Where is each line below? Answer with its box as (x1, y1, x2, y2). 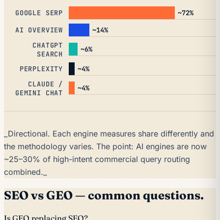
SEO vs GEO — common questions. (4, 188, 204, 202)
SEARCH (37, 49, 63, 58)
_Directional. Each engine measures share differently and (4, 128, 214, 138)
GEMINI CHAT (15, 88, 63, 97)
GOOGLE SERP (15, 8, 63, 18)
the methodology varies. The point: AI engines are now (4, 141, 207, 151)
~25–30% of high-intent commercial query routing (4, 154, 190, 164)
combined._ (4, 166, 47, 177)
